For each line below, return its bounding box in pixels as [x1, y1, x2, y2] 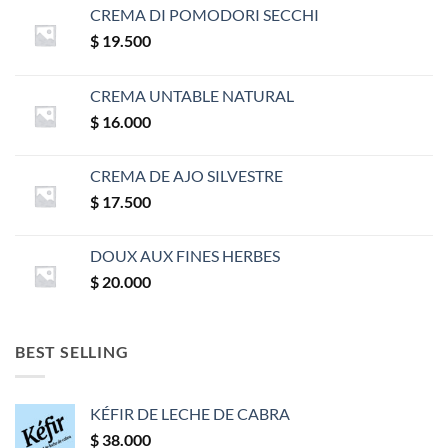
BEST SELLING [15, 342, 129, 362]
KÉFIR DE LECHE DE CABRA [90, 403, 290, 423]
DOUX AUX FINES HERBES [90, 246, 280, 266]
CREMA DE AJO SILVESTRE [90, 166, 283, 186]
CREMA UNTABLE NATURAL [90, 86, 294, 106]
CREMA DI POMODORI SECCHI [90, 5, 319, 25]
